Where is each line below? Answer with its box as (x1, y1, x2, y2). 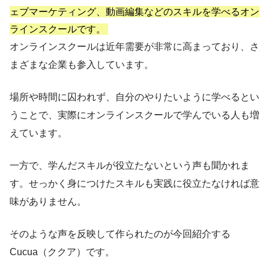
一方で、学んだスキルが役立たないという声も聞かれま (10, 160, 250, 171)
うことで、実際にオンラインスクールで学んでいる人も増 (10, 110, 259, 121)
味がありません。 (10, 196, 86, 207)
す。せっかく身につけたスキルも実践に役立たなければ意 (10, 178, 259, 189)
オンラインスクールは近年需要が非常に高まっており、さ (10, 41, 259, 52)
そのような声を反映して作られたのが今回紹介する (10, 229, 231, 240)
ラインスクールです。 (10, 24, 108, 35)
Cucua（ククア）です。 (10, 247, 115, 258)
